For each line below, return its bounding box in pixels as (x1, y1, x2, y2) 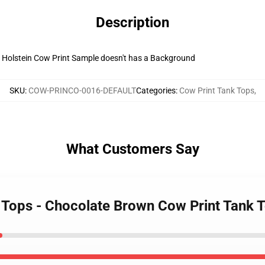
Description (96, 14, 169, 31)
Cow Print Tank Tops (179, 86, 254, 95)
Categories (135, 86, 176, 95)
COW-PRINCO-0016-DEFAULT (28, 86, 136, 95)
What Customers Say (66, 141, 199, 157)
